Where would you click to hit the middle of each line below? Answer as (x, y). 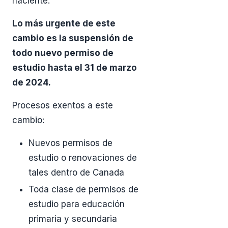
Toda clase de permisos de (83, 189)
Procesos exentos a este (63, 105)
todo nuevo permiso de (63, 53)
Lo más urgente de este (64, 23)
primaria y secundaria (73, 219)
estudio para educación (77, 204)
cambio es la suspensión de (73, 38)
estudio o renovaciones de (83, 158)
